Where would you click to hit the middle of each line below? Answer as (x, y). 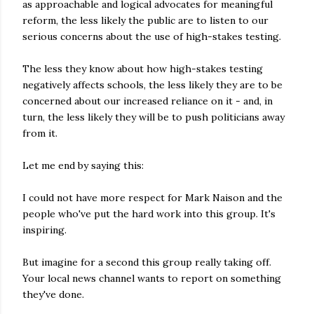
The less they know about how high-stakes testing (143, 69)
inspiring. (45, 230)
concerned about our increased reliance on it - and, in (148, 101)
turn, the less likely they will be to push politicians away (153, 117)
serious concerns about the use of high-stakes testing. (152, 36)
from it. (40, 133)
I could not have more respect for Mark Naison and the (152, 198)
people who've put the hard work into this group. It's (149, 214)
